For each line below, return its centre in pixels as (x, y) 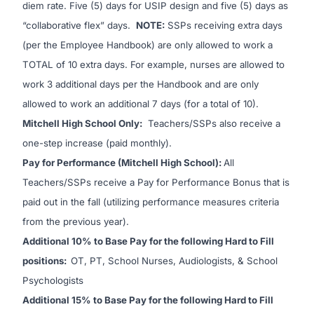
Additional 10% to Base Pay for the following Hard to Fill (148, 241)
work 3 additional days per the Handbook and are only (141, 84)
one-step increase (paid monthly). (98, 143)
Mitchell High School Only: (82, 123)
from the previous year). (77, 221)
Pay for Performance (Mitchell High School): (123, 163)
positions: (47, 261)
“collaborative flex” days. (79, 25)
